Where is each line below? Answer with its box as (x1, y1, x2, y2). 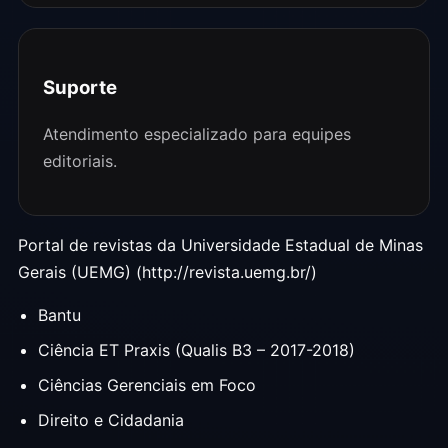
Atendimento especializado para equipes (43, 124, 351, 145)
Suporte (43, 75, 117, 99)
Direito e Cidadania (38, 410, 184, 431)
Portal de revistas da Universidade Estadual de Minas (18, 235, 423, 256)
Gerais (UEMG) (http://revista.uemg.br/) (18, 262, 317, 283)
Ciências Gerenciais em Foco (38, 375, 256, 396)
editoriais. (43, 151, 117, 172)
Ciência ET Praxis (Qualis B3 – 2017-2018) (38, 340, 355, 361)
